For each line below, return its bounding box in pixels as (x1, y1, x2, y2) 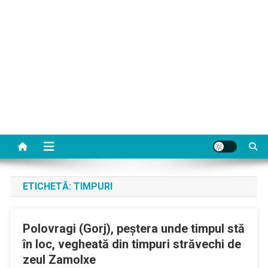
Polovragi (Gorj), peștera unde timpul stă (22, 221, 245, 236)
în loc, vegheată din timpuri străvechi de (22, 237, 241, 251)
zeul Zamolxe (22, 252, 96, 267)
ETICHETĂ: (22, 181, 74, 192)
